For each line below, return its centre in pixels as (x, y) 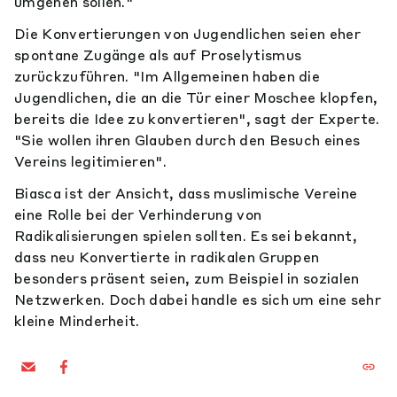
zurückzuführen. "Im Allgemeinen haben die (167, 76)
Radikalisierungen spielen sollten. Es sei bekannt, (186, 236)
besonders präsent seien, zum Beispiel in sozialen (187, 278)
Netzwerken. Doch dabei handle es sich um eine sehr (198, 300)
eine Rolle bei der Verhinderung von (138, 214)
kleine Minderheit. (77, 321)
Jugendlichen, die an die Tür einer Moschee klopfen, (196, 97)
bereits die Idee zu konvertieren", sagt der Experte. (197, 119)
